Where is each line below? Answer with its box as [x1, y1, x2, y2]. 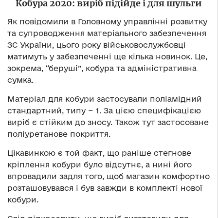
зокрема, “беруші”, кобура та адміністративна [7, 64, 197, 73]
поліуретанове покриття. [7, 129, 110, 139]
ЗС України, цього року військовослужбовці [7, 40, 186, 50]
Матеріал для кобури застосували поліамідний [7, 94, 202, 104]
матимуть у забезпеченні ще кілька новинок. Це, [7, 52, 207, 61]
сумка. [7, 75, 34, 85]
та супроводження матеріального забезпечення [7, 29, 206, 38]
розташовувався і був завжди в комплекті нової [7, 183, 202, 193]
